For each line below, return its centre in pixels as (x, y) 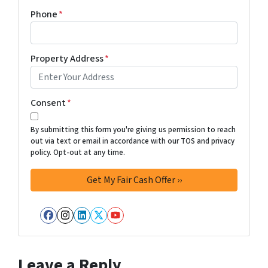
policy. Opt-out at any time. (78, 152)
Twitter (123, 227)
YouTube (144, 227)
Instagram (99, 227)
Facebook (81, 227)
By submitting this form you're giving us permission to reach (133, 130)
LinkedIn (111, 227)
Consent (48, 103)
